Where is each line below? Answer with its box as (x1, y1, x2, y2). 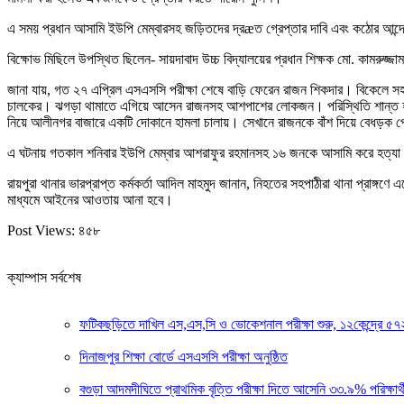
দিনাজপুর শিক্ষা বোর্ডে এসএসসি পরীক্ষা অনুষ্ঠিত (79, 348, 288, 364)
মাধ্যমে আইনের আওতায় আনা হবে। (7, 191, 173, 207)
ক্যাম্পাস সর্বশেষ (7, 269, 81, 285)
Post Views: (7, 222, 75, 238)
